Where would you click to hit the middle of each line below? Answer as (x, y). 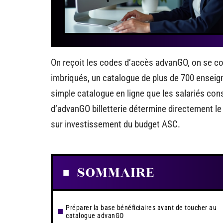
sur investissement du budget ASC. (115, 124)
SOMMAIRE (115, 172)
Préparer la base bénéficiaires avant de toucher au (141, 208)
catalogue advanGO (95, 216)
